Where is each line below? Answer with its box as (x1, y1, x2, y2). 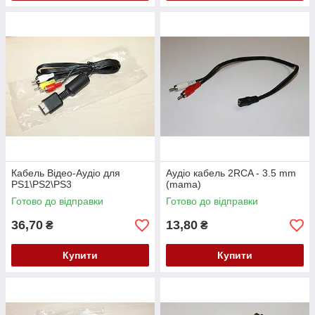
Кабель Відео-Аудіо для (11, 167, 120, 179)
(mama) (166, 179, 201, 191)
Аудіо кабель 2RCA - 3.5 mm (166, 167, 296, 179)
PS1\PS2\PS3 (11, 179, 72, 191)
